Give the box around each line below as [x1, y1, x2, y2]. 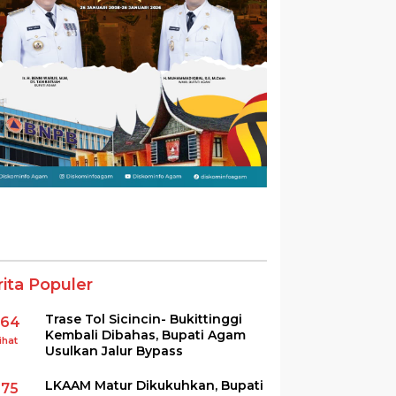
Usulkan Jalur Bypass [45, 342, 184, 359]
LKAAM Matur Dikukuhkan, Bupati [45, 377, 264, 393]
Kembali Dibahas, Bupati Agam [45, 326, 247, 343]
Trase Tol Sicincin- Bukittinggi [45, 310, 243, 327]
